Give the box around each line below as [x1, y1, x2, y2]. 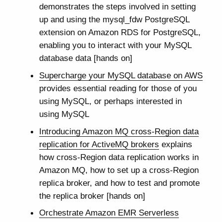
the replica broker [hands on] [39, 190, 145, 201]
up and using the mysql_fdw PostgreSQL [39, 14, 190, 25]
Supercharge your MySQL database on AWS [39, 70, 203, 80]
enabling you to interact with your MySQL [39, 40, 192, 51]
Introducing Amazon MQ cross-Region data [39, 126, 199, 136]
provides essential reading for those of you [39, 83, 197, 93]
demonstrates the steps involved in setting [39, 1, 196, 12]
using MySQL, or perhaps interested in [39, 96, 182, 106]
